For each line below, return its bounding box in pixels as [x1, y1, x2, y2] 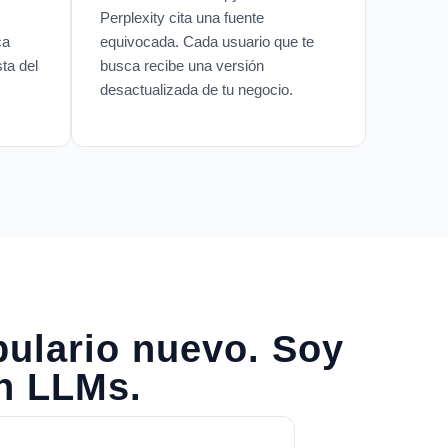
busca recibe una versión [100, 56, 264, 74]
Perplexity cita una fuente [100, 8, 264, 26]
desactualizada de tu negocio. [100, 80, 293, 98]
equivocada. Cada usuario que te [100, 32, 314, 50]
